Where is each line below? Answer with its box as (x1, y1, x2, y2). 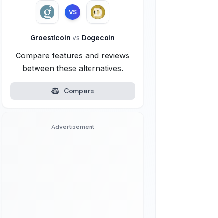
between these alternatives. (22, 63, 123, 73)
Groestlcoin (30, 34, 73, 42)
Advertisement (51, 123, 94, 130)
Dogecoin (80, 34, 115, 42)
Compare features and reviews (16, 51, 130, 60)
